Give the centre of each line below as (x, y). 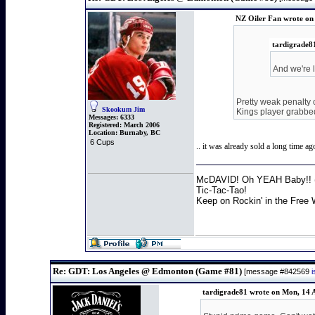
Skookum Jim (123, 109)
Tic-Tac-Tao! (221, 190)
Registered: (105, 125)
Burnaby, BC (140, 133)
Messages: (103, 117)
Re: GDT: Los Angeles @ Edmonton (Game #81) (146, 271)
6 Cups (102, 142)
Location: (104, 133)
